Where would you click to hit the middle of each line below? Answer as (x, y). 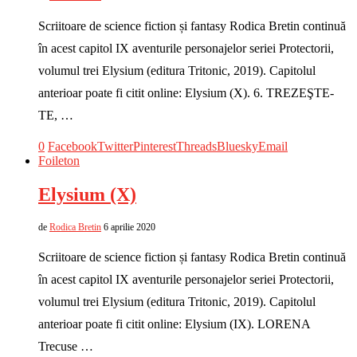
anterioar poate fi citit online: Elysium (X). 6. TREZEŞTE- (186, 93)
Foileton (59, 161)
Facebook (73, 146)
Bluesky (237, 146)
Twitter (115, 146)
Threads (196, 146)
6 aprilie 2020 (129, 227)
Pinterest (155, 146)
